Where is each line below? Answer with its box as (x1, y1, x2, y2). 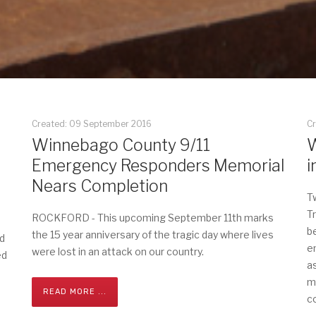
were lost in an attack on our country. (31, 245, 204, 257)
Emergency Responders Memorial (31, 156, 284, 176)
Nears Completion (31, 176, 168, 196)
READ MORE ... (42, 287, 107, 296)
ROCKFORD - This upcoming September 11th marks (31, 212, 274, 224)
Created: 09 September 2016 (31, 119, 152, 129)
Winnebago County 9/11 (31, 135, 210, 155)
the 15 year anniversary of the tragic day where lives (31, 229, 274, 241)
